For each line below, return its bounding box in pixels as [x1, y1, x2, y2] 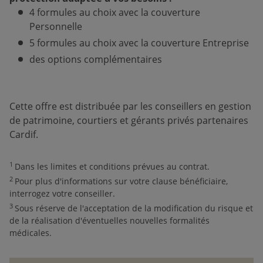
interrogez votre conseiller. [9, 188, 115, 199]
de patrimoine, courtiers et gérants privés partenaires [9, 114, 248, 127]
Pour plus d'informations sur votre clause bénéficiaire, [15, 176, 228, 187]
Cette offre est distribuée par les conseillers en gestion [9, 100, 251, 113]
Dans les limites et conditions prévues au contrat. [15, 161, 210, 172]
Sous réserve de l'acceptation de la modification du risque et [15, 203, 253, 214]
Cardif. [9, 128, 38, 141]
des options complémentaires [29, 53, 163, 66]
